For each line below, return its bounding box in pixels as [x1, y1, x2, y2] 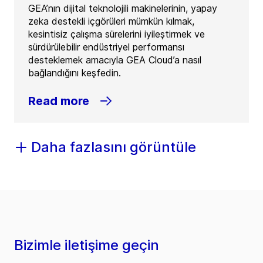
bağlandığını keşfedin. [28, 67, 121, 79]
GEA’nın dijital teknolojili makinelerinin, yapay [28, 2, 217, 15]
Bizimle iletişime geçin [14, 237, 159, 254]
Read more [28, 94, 89, 109]
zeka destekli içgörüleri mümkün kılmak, [28, 15, 194, 28]
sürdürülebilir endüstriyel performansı [28, 41, 184, 53]
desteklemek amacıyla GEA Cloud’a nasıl [28, 54, 201, 66]
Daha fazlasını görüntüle [31, 139, 196, 156]
